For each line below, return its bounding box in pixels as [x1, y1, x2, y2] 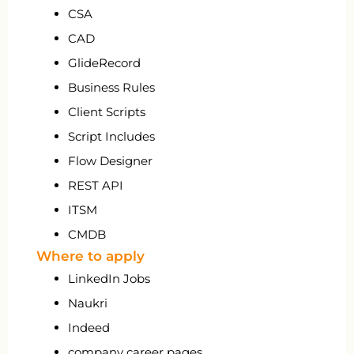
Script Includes [68, 128, 155, 144]
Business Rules [68, 79, 155, 95]
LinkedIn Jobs [68, 270, 150, 286]
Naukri [68, 295, 107, 311]
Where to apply [36, 247, 145, 264]
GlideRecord [68, 55, 141, 70]
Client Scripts [68, 104, 145, 119]
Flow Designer [68, 153, 153, 168]
